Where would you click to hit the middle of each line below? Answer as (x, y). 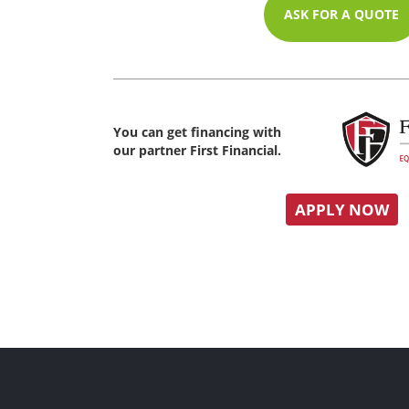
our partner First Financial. (197, 150)
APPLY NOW (341, 209)
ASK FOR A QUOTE (341, 14)
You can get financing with (197, 131)
